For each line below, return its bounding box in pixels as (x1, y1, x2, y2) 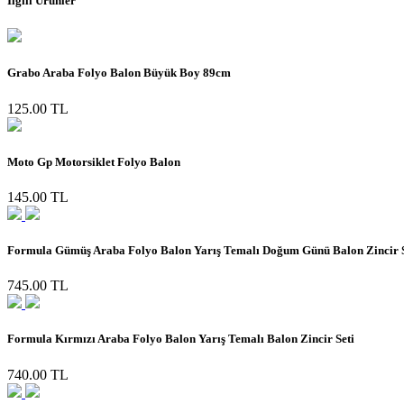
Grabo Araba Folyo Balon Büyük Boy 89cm (7, 66, 231, 80)
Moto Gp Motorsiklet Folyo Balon (7, 154, 180, 169)
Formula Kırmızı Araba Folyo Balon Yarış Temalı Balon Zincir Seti (7, 332, 354, 346)
